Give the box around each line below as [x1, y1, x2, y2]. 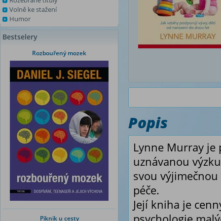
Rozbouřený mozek [32, 49, 86, 57]
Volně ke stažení [9, 5, 57, 14]
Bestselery [2, 32, 37, 41]
